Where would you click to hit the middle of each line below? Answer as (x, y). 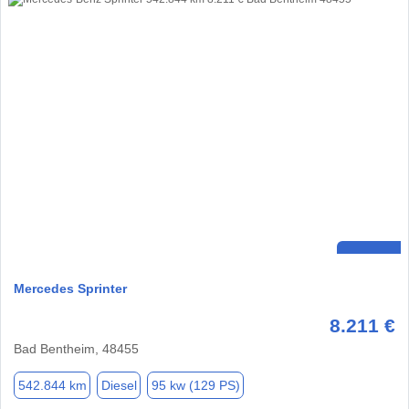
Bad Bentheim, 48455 (76, 349)
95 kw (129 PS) (195, 385)
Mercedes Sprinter (70, 289)
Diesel (119, 385)
